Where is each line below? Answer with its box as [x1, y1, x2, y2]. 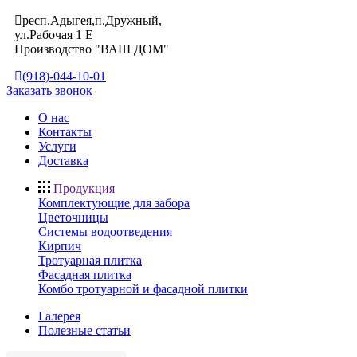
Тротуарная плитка [38, 253, 142, 268]
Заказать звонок [6, 84, 92, 98]
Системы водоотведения [38, 225, 172, 239]
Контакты [38, 125, 92, 139]
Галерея [38, 309, 80, 324]
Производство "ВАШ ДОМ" [14, 42, 169, 57]
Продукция [53, 182, 115, 196]
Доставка [38, 154, 88, 168]
